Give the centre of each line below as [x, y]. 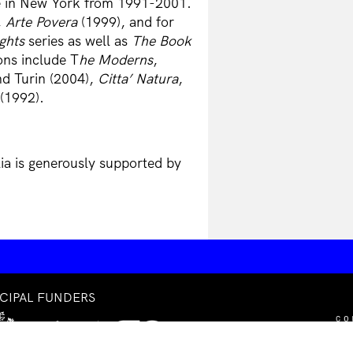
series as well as [80, 41]
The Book [162, 41]
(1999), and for [128, 22]
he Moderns [116, 59]
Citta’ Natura [138, 78]
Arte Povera [43, 22]
